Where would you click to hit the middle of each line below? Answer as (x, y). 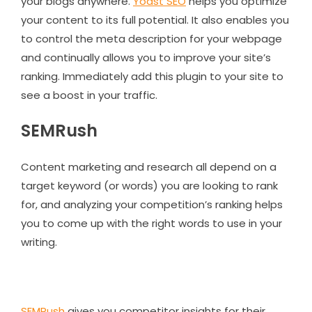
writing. (39, 242)
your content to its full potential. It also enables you (155, 19)
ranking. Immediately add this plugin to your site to (152, 76)
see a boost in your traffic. (89, 95)
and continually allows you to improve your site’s (146, 57)
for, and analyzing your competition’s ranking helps (152, 204)
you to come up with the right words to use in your (151, 223)
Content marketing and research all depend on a (149, 166)
